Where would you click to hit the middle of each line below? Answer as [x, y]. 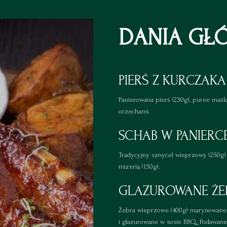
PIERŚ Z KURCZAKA [172, 81]
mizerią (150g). [139, 167]
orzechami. [134, 111]
